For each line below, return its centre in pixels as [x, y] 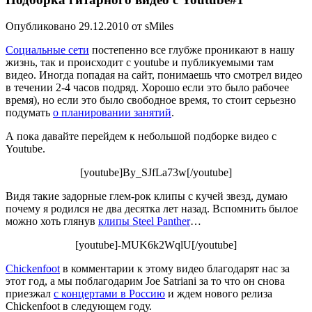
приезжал [30, 294]
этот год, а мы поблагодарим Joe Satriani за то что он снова [145, 281]
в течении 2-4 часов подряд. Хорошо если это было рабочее [147, 88]
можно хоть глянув [52, 221]
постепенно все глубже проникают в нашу [192, 50]
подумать [29, 113]
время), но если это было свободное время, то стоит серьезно [151, 100]
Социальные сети [47, 50]
